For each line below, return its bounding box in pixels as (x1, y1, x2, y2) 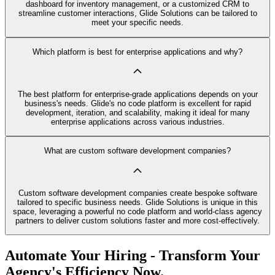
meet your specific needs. (91, 18, 184, 28)
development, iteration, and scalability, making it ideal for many (25, 107, 250, 117)
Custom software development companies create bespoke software (18, 188, 257, 198)
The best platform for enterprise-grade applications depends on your (17, 89, 258, 99)
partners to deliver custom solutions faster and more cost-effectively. (15, 215, 260, 225)
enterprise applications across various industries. (50, 117, 225, 126)
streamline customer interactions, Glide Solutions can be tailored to (18, 9, 257, 18)
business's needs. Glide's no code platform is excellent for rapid (24, 98, 251, 108)
